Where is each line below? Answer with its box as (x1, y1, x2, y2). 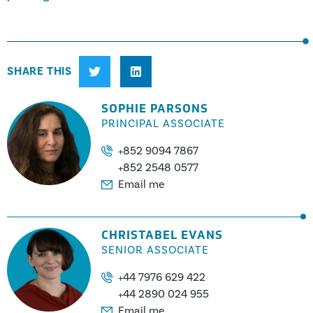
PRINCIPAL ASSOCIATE (101, 117, 225, 131)
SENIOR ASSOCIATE (101, 243, 209, 257)
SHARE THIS (7, 64, 72, 79)
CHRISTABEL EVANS (101, 226, 223, 244)
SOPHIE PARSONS (101, 100, 208, 117)
